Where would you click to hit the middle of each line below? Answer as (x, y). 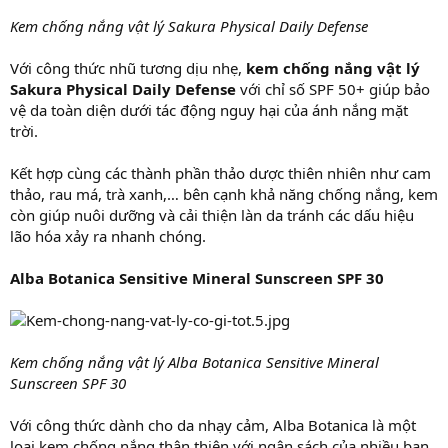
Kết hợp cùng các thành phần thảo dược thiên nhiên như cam (220, 172)
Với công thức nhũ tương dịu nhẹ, (128, 67)
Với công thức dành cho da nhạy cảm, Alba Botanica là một (213, 424)
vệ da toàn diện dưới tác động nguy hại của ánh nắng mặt (209, 109)
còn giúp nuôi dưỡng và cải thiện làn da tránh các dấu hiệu (212, 214)
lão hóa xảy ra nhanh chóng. (108, 235)
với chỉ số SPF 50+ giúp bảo (333, 88)
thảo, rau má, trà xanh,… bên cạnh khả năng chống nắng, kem (224, 193)
